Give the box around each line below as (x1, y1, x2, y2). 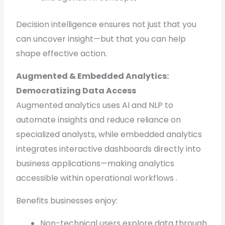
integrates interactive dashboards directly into (16, 143, 201, 155)
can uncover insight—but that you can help (16, 33, 186, 45)
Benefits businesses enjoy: (16, 195, 118, 206)
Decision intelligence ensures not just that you (16, 19, 197, 30)
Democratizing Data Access (16, 85, 137, 96)
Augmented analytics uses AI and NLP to (16, 99, 174, 111)
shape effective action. (16, 48, 107, 59)
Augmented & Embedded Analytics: (16, 70, 169, 82)
